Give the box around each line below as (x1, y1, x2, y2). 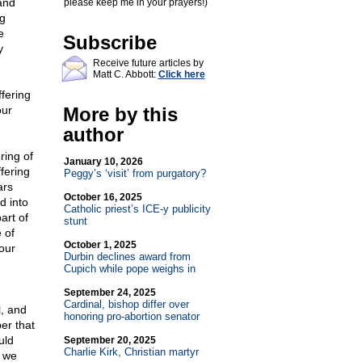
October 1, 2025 (63, 239, 137, 250)
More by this (62, 103, 178, 125)
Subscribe (62, 32, 157, 53)
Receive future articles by (92, 57, 204, 69)
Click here (158, 69, 205, 80)
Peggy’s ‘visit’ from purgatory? (63, 167, 206, 179)
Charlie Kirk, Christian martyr (63, 346, 199, 358)
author (62, 124, 124, 145)
